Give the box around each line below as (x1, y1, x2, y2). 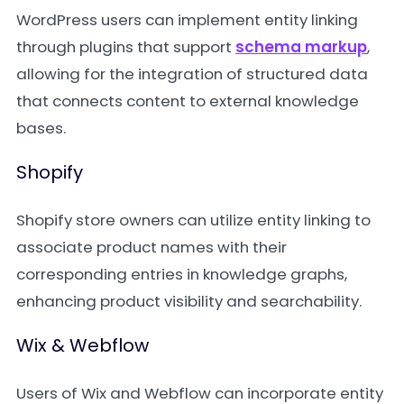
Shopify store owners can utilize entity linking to (16, 209, 371, 231)
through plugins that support (16, 36, 235, 58)
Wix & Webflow (16, 333, 149, 358)
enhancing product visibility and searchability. (16, 290, 362, 312)
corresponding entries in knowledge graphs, (16, 263, 347, 285)
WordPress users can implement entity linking (16, 9, 358, 31)
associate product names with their (16, 236, 287, 258)
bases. (16, 117, 66, 139)
